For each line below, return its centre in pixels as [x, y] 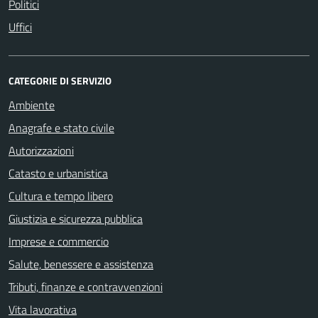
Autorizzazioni [41, 150]
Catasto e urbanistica [58, 173]
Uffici [20, 27]
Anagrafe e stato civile [61, 127]
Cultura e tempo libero [61, 196]
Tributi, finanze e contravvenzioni [86, 286]
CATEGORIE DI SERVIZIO [60, 80]
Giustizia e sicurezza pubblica [76, 218]
